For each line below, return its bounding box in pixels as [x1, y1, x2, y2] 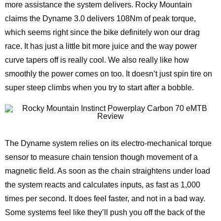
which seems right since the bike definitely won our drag [5, 28, 200, 37]
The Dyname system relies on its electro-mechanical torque [5, 139, 212, 147]
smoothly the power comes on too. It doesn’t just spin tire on [5, 70, 212, 78]
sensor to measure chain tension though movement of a [5, 153, 198, 161]
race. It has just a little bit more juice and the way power [5, 42, 197, 50]
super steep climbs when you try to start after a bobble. [5, 83, 194, 92]
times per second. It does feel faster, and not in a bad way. [5, 194, 205, 203]
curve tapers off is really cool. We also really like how [5, 56, 189, 64]
